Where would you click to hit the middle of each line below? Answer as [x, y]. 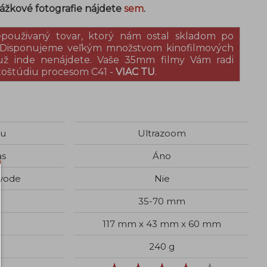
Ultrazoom [162, 133]
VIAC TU [135, 72]
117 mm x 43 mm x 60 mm [162, 224]
